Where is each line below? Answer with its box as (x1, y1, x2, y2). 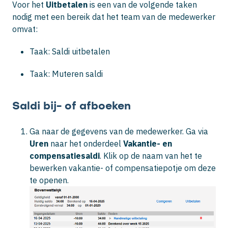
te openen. (30, 175, 69, 185)
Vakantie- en (123, 138, 172, 149)
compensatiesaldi (30, 150, 100, 161)
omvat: (12, 24, 38, 35)
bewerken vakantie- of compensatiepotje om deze (30, 162, 216, 173)
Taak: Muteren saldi (30, 69, 103, 79)
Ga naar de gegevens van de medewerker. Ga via (30, 126, 208, 136)
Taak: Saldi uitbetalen (30, 46, 110, 57)
